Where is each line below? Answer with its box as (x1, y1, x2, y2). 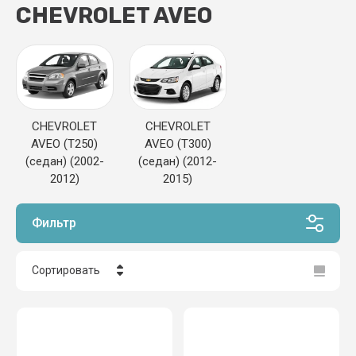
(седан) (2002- (25, 154, 104, 169)
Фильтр (32, 215, 76, 231)
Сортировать (32, 264, 100, 277)
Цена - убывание (58, 302, 145, 315)
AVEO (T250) (31, 137, 99, 152)
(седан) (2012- (138, 154, 218, 169)
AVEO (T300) (144, 137, 211, 152)
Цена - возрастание (58, 333, 161, 346)
